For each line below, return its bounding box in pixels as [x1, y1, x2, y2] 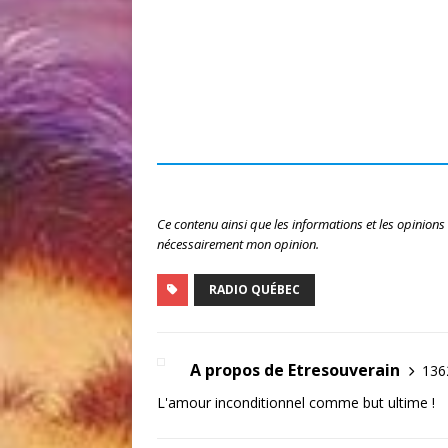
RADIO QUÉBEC [209, 281, 300, 299]
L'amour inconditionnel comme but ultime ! [157, 393, 435, 413]
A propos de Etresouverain [190, 359, 400, 382]
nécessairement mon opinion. [157, 235, 319, 254]
